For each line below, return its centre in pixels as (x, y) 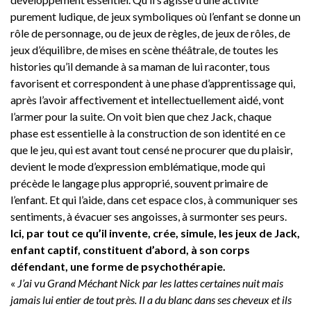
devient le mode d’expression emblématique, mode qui (138, 166)
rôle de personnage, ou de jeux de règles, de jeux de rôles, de (150, 33)
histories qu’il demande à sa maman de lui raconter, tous (140, 66)
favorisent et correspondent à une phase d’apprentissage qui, (153, 83)
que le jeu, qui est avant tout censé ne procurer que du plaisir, (151, 149)
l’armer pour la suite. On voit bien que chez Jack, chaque (141, 116)
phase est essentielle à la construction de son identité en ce (148, 133)
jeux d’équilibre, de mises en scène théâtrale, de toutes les (144, 49)
